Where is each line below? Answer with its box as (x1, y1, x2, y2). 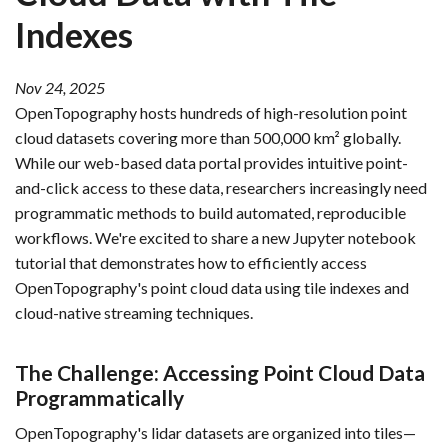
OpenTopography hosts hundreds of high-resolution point (15, 103, 407, 122)
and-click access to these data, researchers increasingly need (15, 178, 427, 197)
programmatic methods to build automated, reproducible (15, 203, 406, 222)
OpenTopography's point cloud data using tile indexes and (15, 278, 409, 297)
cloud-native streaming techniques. (15, 303, 253, 322)
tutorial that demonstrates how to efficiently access (15, 253, 367, 272)
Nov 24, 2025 (15, 78, 105, 97)
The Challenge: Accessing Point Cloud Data (15, 360, 425, 385)
